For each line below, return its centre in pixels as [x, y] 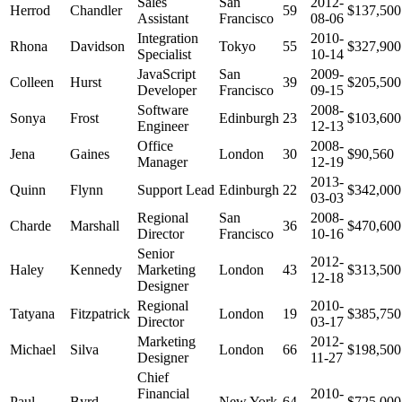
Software [163, 109]
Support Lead [176, 189]
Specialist [164, 54]
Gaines [90, 153]
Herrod [30, 10]
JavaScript [166, 74]
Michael [33, 349]
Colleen [32, 82]
